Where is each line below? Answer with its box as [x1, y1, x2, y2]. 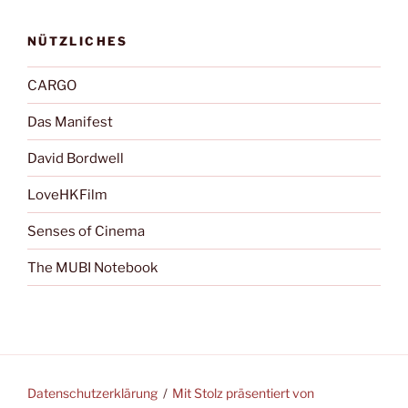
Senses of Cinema [27, 222, 145, 240]
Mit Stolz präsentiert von [172, 385, 315, 401]
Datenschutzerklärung [27, 385, 158, 401]
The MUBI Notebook [27, 259, 158, 276]
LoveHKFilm [27, 186, 107, 203]
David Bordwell [27, 149, 124, 167]
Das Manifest [27, 113, 113, 130]
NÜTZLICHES [27, 33, 128, 48]
